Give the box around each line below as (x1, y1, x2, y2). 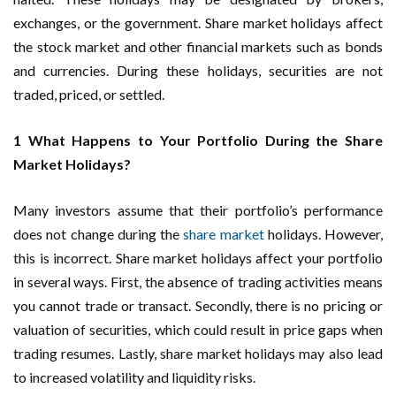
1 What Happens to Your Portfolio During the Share (13, 131, 383, 148)
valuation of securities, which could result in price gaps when (13, 320, 383, 338)
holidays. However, (263, 225, 383, 242)
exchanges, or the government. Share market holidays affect (13, 13, 383, 31)
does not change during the (13, 225, 184, 242)
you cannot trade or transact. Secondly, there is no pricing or (13, 296, 383, 314)
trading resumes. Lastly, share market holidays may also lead (13, 344, 383, 362)
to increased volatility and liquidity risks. (13, 368, 255, 385)
